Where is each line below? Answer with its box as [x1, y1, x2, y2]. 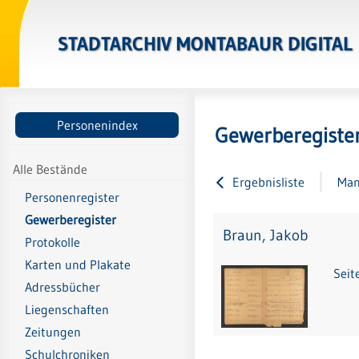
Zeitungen [25, 324, 81, 341]
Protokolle [25, 234, 80, 251]
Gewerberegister [25, 212, 116, 228]
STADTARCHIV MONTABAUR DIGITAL [58, 32, 352, 56]
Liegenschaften [25, 301, 109, 318]
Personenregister [25, 189, 119, 206]
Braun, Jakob [223, 226, 308, 245]
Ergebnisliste [232, 173, 305, 190]
